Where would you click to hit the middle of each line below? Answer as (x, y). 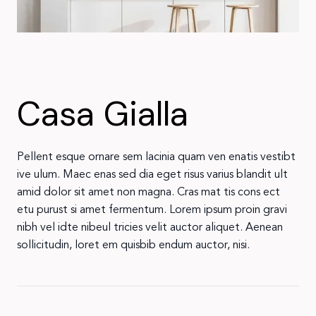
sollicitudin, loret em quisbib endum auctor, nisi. (133, 244)
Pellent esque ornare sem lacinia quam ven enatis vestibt (156, 156)
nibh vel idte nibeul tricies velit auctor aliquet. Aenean (150, 227)
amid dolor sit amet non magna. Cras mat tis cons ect (148, 192)
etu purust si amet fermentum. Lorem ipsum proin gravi (152, 209)
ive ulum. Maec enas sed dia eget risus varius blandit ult (152, 174)
